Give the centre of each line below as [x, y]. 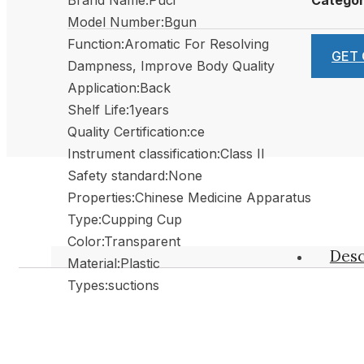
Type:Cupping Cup [125, 219]
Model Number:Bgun [132, 22]
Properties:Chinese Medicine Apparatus [189, 197]
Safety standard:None [135, 175]
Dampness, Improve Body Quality [171, 65]
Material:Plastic [114, 263]
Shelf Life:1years [118, 109]
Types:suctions [113, 285]
